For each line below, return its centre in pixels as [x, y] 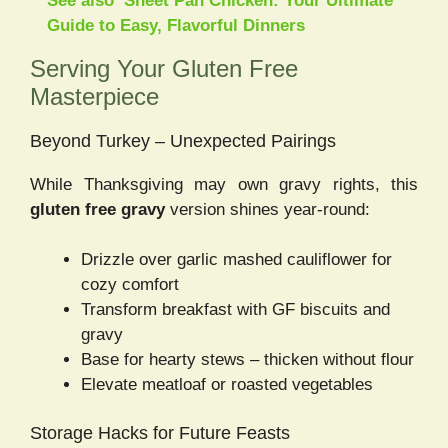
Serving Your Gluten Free [164, 68]
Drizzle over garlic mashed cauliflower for [236, 260]
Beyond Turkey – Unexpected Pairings [183, 140]
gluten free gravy [97, 209]
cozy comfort [130, 285]
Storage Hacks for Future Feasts [160, 432]
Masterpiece [94, 96]
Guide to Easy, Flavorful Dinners [176, 25]
